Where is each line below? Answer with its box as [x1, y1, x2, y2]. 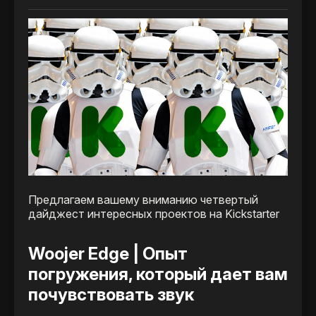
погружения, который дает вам [28, 264, 288, 285]
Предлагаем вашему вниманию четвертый [28, 193, 258, 207]
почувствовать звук [28, 284, 194, 305]
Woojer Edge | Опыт [28, 243, 188, 265]
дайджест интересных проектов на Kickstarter [28, 207, 279, 221]
